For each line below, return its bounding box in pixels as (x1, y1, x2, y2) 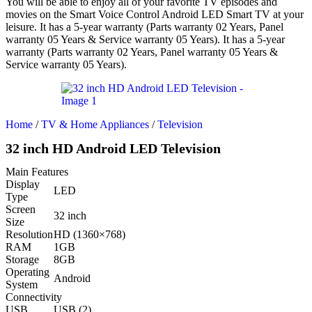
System (6, 279, 38, 291)
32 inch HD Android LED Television (6, 141, 221, 157)
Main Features (6, 166, 68, 178)
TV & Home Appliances (41, 118, 152, 130)
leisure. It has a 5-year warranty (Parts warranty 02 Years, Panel (6, 20, 283, 33)
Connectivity (6, 291, 62, 304)
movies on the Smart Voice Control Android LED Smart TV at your (6, 8, 304, 20)
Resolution (6, 228, 53, 241)
